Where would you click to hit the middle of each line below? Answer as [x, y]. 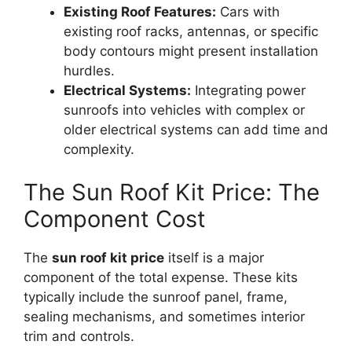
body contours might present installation [191, 51]
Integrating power [248, 90]
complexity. [99, 149]
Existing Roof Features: [140, 11]
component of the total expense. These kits [161, 278]
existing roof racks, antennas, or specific [191, 31]
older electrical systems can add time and [196, 129]
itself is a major [214, 258]
